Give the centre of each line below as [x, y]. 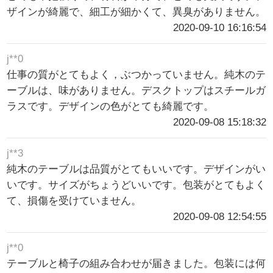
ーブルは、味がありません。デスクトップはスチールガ [136, 91]
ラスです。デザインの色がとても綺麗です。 [111, 107]
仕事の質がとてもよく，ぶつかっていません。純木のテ [136, 75]
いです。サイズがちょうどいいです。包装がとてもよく [136, 185]
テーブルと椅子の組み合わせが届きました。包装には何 [136, 264]
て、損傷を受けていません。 [74, 201]
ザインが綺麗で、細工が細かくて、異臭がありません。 [136, 12]
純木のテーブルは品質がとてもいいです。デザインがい [136, 169]
